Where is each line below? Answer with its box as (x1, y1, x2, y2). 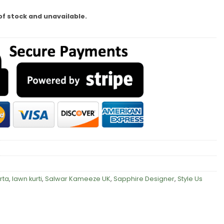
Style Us (177, 174, 202, 183)
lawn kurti (12, 174, 42, 183)
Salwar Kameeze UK (45, 174, 110, 183)
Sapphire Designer (113, 174, 174, 183)
